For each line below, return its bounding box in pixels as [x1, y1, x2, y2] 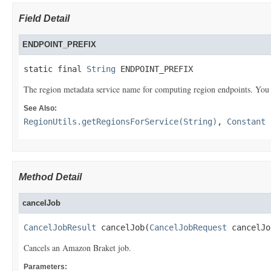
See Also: [24, 104, 57, 113]
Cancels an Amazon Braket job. [24, 242, 131, 253]
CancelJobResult [24, 223, 96, 232]
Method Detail [19, 172, 82, 182]
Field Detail [19, 13, 70, 24]
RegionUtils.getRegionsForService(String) [24, 117, 217, 126]
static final [24, 64, 87, 74]
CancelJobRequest [149, 223, 227, 232]
